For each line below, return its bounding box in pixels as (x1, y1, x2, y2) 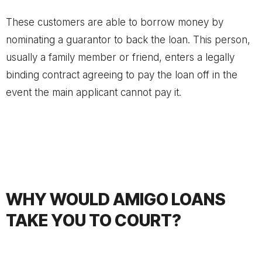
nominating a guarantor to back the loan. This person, (6, 34, 250, 46)
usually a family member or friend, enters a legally (6, 51, 235, 63)
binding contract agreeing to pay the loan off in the (6, 69, 237, 81)
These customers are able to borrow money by (6, 16, 223, 28)
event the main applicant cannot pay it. (6, 87, 181, 98)
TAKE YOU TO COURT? (6, 211, 181, 230)
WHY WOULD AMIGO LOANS (6, 189, 226, 209)
